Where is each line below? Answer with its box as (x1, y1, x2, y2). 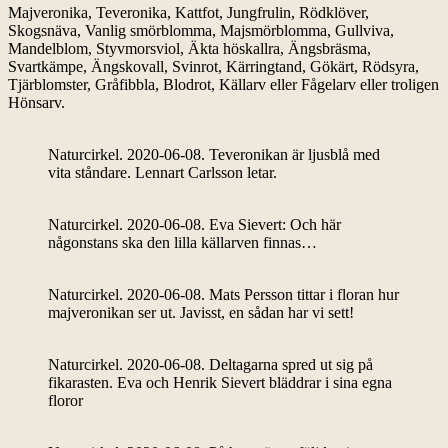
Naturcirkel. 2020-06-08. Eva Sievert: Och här (48, 216, 341, 233)
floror (48, 392, 83, 409)
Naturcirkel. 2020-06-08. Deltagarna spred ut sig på (48, 356, 373, 373)
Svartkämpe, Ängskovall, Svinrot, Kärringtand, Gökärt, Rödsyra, (8, 58, 419, 75)
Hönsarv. (8, 94, 65, 111)
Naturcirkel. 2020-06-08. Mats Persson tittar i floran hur (48, 286, 399, 303)
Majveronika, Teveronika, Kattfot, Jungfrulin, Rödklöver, (8, 4, 369, 21)
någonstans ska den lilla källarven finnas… (48, 234, 317, 251)
